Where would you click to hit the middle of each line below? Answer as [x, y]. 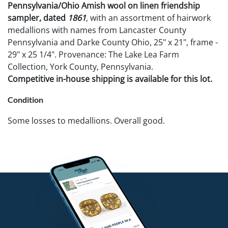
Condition [25, 99]
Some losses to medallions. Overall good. [86, 120]
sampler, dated [38, 18]
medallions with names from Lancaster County [97, 30]
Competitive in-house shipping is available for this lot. [110, 79]
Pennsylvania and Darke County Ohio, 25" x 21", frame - [113, 42]
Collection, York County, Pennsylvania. [80, 66]
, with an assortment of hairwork [148, 18]
